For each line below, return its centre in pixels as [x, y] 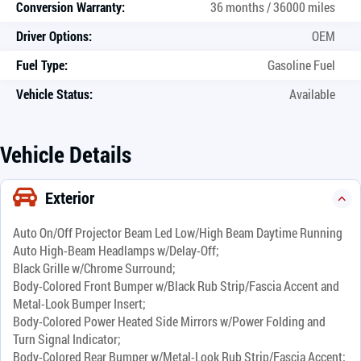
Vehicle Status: [54, 93]
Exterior [70, 197]
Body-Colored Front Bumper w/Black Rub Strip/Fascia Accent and [176, 285]
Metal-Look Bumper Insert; [79, 303]
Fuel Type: [42, 64]
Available [312, 93]
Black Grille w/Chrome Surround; [94, 268]
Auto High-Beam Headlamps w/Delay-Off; [116, 250]
